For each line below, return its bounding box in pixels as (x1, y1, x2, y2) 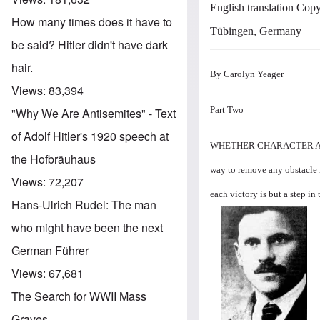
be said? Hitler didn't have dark (11, 36, 168, 53)
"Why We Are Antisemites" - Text (11, 104, 176, 121)
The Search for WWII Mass (11, 287, 146, 304)
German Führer (11, 241, 89, 259)
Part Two (210, 104, 244, 115)
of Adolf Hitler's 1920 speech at (11, 127, 169, 144)
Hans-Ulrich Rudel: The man (11, 196, 156, 213)
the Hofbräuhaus (11, 150, 96, 167)
